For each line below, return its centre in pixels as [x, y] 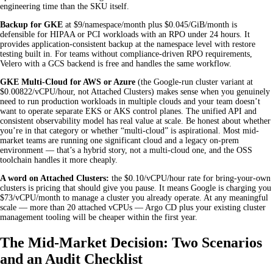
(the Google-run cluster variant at [194, 82]
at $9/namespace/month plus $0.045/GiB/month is [150, 25]
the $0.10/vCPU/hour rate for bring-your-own [190, 179]
